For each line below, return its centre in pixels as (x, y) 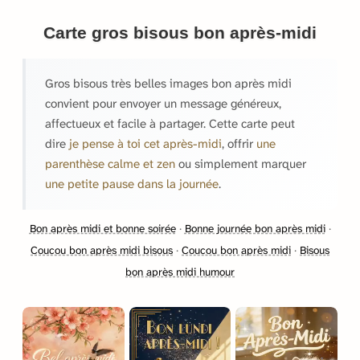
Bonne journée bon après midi (255, 228)
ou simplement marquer (241, 164)
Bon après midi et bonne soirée (102, 228)
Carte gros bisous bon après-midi (180, 32)
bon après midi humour (180, 272)
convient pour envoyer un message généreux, (163, 103)
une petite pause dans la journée (132, 184)
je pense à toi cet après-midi (145, 143)
